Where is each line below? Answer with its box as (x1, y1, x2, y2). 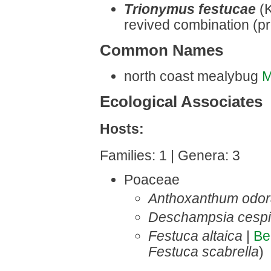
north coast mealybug (124, 68, 262, 84)
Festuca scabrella (148, 244, 259, 260)
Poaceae (124, 172, 180, 188)
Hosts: (100, 120, 144, 137)
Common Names (100, 41, 223, 60)
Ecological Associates (100, 93, 263, 111)
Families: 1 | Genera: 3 (100, 148, 240, 164)
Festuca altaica (148, 228, 243, 244)
